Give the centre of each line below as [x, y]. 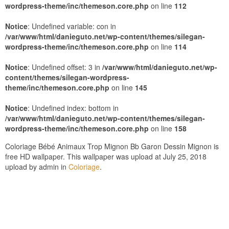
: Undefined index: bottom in [73, 108]
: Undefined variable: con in [72, 26]
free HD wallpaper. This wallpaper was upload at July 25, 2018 [106, 156]
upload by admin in [37, 167]
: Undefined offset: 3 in [65, 67]
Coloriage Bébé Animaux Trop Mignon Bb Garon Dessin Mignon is [112, 146]
